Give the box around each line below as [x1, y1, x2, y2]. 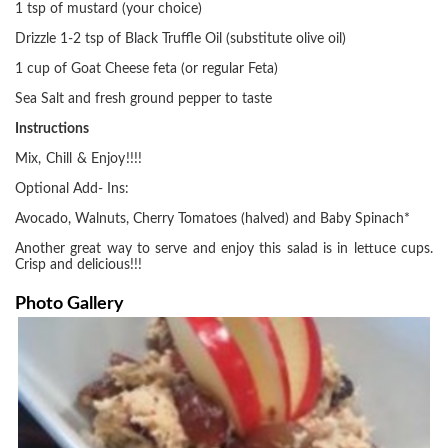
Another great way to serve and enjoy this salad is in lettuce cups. [15, 242, 433, 256]
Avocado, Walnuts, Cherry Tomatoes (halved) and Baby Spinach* [15, 212, 410, 226]
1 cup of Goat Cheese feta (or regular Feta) [15, 62, 278, 76]
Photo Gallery [15, 295, 124, 312]
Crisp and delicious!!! [15, 258, 142, 272]
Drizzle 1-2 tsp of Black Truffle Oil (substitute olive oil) [15, 32, 346, 46]
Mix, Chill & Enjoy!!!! [15, 152, 143, 166]
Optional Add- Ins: [15, 182, 129, 196]
